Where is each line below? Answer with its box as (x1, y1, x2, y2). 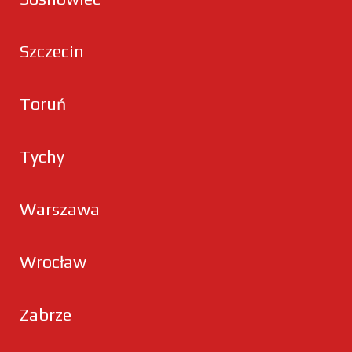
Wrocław (20, 251, 86, 272)
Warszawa (20, 199, 100, 219)
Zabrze (20, 304, 71, 324)
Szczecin (20, 41, 84, 61)
